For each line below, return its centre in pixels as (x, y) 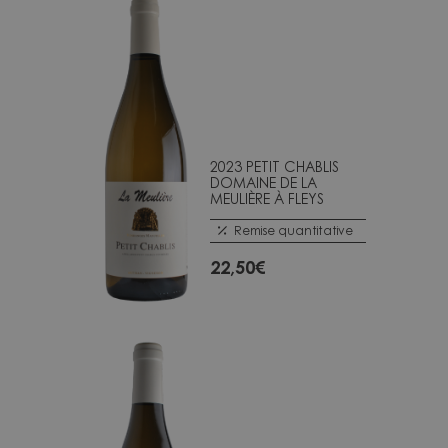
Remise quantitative (293, 230)
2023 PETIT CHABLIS (274, 166)
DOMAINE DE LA (263, 182)
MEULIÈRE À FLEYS (267, 198)
